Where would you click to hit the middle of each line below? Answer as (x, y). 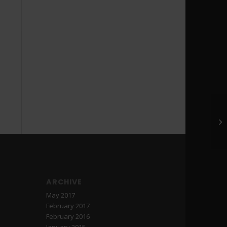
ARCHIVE (64, 182)
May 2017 (61, 195)
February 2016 (68, 217)
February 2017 (68, 206)
